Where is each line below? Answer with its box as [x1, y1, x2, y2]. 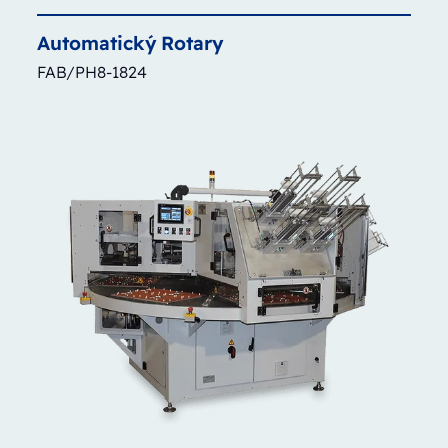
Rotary [160, 30, 224, 55]
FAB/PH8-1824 [36, 61, 147, 82]
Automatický [36, 30, 157, 55]
